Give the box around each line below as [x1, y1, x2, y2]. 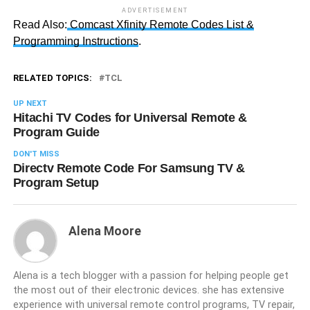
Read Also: [12, 19, 67, 31]
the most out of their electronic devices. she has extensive [12, 284, 284, 297]
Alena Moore [68, 224, 141, 239]
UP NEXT [12, 99, 47, 109]
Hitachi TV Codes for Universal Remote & [12, 111, 247, 125]
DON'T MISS [12, 149, 60, 159]
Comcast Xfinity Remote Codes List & [66, 19, 254, 31]
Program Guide [12, 125, 100, 140]
